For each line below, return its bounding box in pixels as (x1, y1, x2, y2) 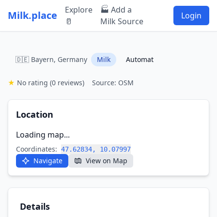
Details (20, 201, 50, 212)
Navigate (33, 156, 62, 165)
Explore (65, 4, 93, 15)
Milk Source (100, 16, 143, 27)
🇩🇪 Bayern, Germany (15, 55, 87, 64)
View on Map (86, 156, 127, 165)
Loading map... (16, 129, 70, 140)
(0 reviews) (50, 78, 84, 87)
